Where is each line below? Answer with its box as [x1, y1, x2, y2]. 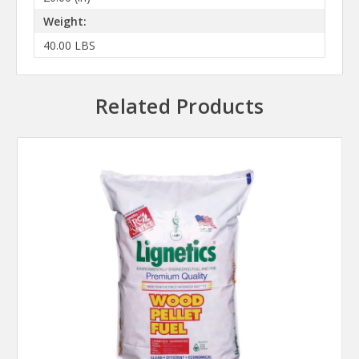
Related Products [95, 92, 264, 120]
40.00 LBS [42, 37, 95, 53]
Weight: [42, 13, 87, 29]
